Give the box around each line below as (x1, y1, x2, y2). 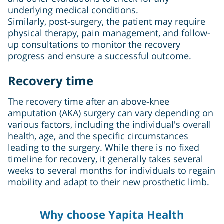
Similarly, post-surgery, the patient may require (8, 15, 205, 28)
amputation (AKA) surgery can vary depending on (8, 107, 213, 119)
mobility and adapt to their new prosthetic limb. (8, 176, 209, 188)
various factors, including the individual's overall (8, 118, 211, 131)
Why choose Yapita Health (40, 206, 184, 222)
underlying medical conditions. (8, 4, 138, 16)
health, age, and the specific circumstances (8, 130, 188, 142)
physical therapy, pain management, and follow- (8, 27, 210, 39)
